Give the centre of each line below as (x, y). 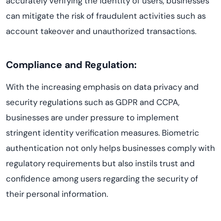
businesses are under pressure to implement (92, 117)
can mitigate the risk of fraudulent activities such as (106, 16)
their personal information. (57, 194)
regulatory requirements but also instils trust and (100, 163)
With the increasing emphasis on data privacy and (102, 87)
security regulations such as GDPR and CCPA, (93, 102)
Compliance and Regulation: (71, 65)
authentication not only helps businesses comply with (110, 148)
